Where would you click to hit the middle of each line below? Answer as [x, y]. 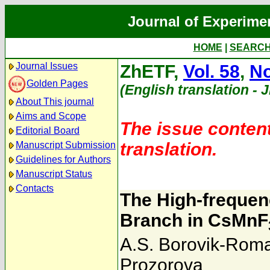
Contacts [35, 188]
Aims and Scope [51, 116]
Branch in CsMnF [194, 220]
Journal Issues [47, 66]
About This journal [55, 102]
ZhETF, [152, 71]
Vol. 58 [212, 71]
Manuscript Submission [66, 145]
